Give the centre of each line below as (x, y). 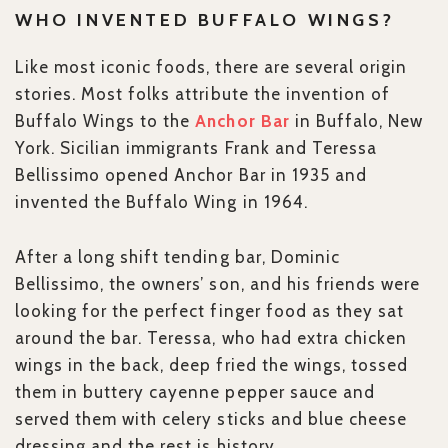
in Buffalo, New (356, 121)
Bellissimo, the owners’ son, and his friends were (217, 284)
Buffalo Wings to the (105, 121)
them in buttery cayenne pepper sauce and (195, 392)
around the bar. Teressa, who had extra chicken (211, 338)
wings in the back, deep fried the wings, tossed (211, 365)
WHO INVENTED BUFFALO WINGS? (205, 20)
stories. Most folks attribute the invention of (202, 94)
